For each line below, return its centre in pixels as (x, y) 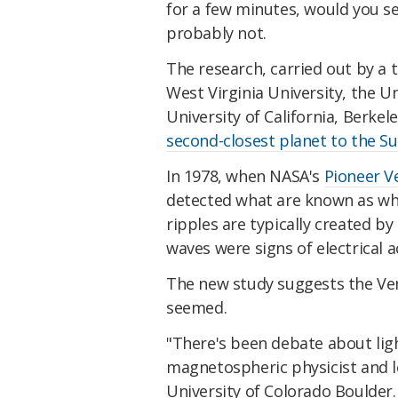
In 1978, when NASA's (245, 175)
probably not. (216, 33)
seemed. (197, 307)
